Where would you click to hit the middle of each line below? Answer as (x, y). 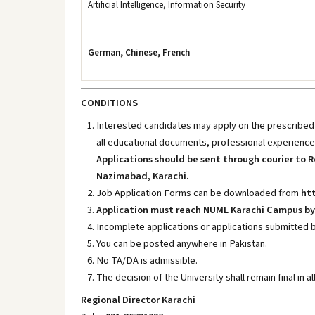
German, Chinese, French (139, 53)
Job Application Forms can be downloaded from (199, 193)
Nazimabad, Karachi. (143, 176)
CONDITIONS (109, 103)
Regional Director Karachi (138, 300)
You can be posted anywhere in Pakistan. (182, 244)
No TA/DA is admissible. (147, 261)
